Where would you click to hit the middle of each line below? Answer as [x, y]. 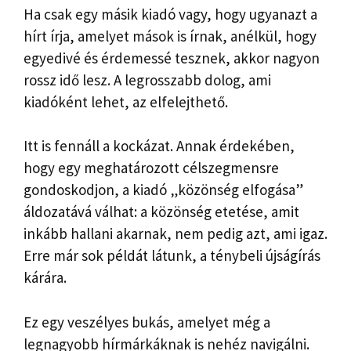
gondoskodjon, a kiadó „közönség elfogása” [163, 190]
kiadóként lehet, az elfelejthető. [126, 101]
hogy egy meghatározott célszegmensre [151, 168]
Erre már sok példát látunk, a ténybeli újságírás [172, 256]
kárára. [45, 278]
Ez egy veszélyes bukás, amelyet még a [147, 322]
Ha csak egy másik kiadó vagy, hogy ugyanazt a [170, 14]
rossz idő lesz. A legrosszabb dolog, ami [147, 80]
